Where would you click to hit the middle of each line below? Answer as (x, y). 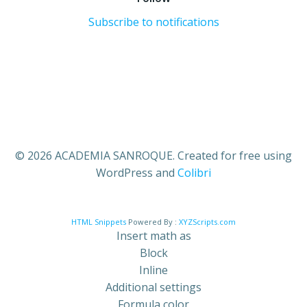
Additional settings (153, 287)
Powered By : (152, 222)
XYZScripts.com (207, 222)
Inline (153, 270)
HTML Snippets (99, 222)
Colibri (194, 173)
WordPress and (137, 173)
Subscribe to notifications (153, 22)
